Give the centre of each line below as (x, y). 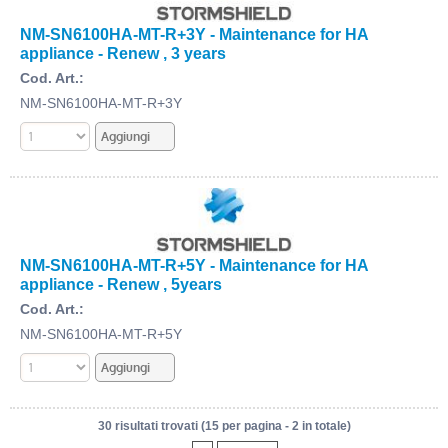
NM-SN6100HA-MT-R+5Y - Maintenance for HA (194, 264)
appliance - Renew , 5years (121, 283)
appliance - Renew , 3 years (123, 52)
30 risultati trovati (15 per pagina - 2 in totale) (224, 426)
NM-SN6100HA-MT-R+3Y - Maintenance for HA (194, 33)
